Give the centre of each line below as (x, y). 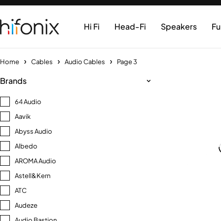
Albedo (26, 146)
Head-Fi (130, 26)
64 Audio (28, 102)
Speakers (179, 26)
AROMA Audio (36, 161)
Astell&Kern (33, 176)
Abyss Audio (34, 131)
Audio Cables (85, 62)
